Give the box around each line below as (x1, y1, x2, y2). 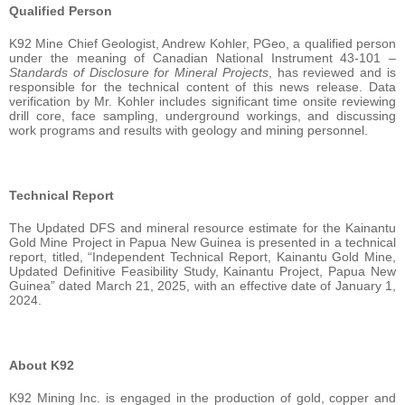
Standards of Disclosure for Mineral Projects (9, 65, 268, 80)
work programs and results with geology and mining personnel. (9, 123, 368, 138)
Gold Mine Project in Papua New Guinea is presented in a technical (9, 235, 396, 250)
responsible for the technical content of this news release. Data (9, 80, 396, 95)
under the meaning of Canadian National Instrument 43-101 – (9, 51, 396, 66)
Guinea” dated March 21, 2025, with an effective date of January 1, (9, 278, 396, 294)
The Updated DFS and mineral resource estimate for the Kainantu (9, 221, 396, 236)
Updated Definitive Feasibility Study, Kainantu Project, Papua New (9, 264, 396, 279)
